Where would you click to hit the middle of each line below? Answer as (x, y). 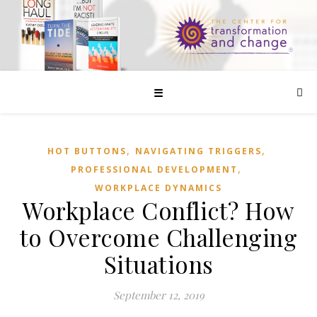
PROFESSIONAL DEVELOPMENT (154, 169)
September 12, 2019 (158, 295)
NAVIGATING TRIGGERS (198, 151)
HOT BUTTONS (87, 151)
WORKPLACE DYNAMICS (158, 188)
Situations (158, 264)
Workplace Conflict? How (158, 210)
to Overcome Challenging (158, 237)
